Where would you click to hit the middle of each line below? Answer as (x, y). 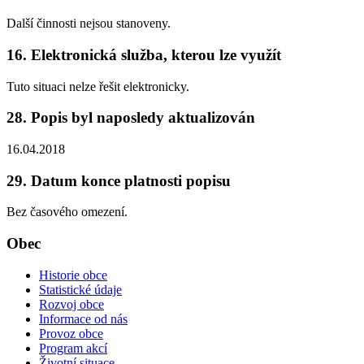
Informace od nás (83, 318)
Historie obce (73, 275)
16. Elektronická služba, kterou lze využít (144, 54)
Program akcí (73, 348)
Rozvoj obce (71, 304)
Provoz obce (71, 333)
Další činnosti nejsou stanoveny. (89, 24)
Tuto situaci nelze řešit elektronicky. (98, 86)
